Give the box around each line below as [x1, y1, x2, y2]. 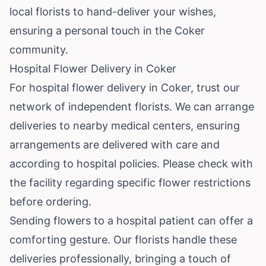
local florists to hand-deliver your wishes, [9, 5, 216, 18]
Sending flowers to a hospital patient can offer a [9, 214, 253, 227]
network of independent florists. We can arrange [9, 100, 254, 113]
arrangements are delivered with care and [9, 138, 220, 151]
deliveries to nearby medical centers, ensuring [9, 119, 240, 132]
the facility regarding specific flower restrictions [9, 176, 251, 189]
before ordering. [9, 195, 91, 208]
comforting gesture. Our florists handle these [9, 233, 237, 246]
